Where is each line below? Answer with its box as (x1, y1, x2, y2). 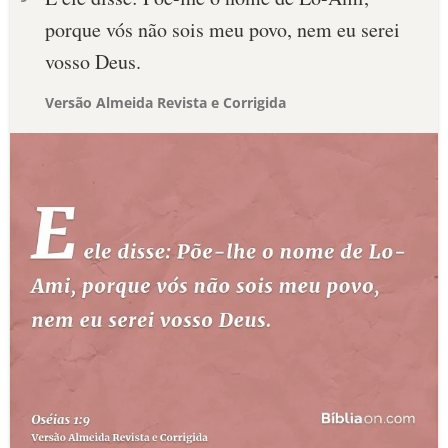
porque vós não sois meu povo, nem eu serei (45, 16, 400, 43)
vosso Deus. (45, 48, 141, 75)
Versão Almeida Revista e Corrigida (45, 93, 286, 112)
